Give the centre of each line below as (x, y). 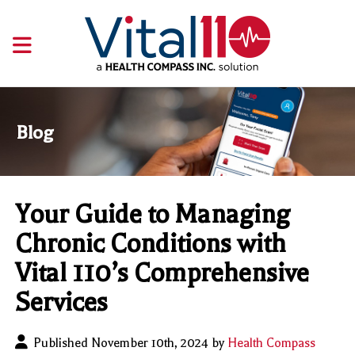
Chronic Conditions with (151, 244)
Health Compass (272, 344)
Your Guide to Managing (153, 215)
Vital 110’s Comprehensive (162, 273)
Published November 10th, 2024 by (131, 344)
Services (62, 303)
